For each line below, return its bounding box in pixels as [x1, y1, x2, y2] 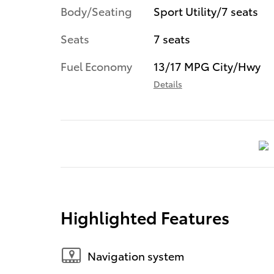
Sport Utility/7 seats [153, 2, 258, 18]
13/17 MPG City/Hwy [153, 57, 261, 73]
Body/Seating [61, 2, 132, 18]
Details [153, 77, 182, 90]
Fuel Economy [61, 57, 132, 73]
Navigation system [87, 247, 184, 263]
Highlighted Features [61, 205, 229, 229]
